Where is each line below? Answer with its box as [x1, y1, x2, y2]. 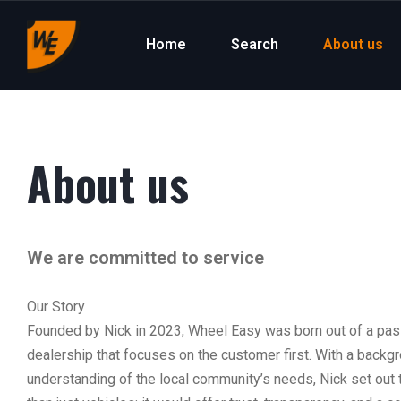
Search [231, 35, 278, 53]
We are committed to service [27, 247, 269, 269]
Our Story [27, 298, 85, 315]
